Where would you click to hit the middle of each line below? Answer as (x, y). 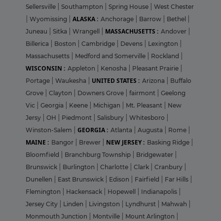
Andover (174, 32)
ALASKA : (85, 19)
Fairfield (148, 180)
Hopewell (122, 192)
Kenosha (114, 69)
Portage (38, 81)
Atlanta (122, 130)
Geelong (173, 93)
